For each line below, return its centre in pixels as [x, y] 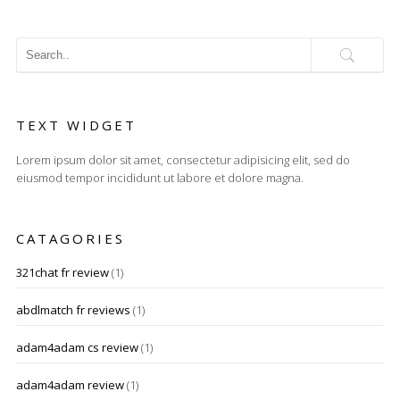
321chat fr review [62, 272]
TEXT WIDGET [76, 125]
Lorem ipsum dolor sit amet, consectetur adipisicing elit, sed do [183, 160]
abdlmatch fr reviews [73, 310]
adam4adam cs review [77, 347]
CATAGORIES [70, 238]
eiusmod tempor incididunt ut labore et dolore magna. [159, 178]
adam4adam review [70, 385]
